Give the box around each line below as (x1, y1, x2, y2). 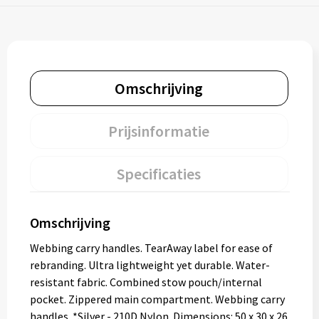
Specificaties (117, 164, 201, 184)
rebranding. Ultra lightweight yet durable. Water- (29, 258, 270, 272)
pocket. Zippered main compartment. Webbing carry (29, 292, 285, 306)
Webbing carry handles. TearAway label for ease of (29, 241, 273, 255)
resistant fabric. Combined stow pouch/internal (29, 275, 262, 289)
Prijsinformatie (108, 121, 209, 141)
